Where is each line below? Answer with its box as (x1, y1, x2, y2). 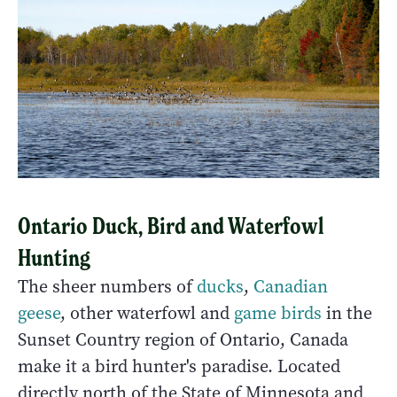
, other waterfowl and (60, 300, 234, 325)
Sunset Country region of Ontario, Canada (18, 327, 348, 352)
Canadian (253, 274, 328, 299)
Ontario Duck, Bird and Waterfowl (18, 211, 324, 240)
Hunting (18, 243, 90, 272)
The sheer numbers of (18, 274, 197, 299)
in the (322, 300, 372, 325)
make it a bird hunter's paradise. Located (18, 354, 340, 378)
